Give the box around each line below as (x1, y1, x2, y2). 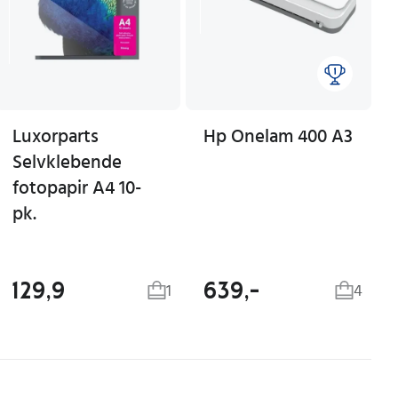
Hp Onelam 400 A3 (203, 127, 353, 146)
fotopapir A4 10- (12, 179, 141, 197)
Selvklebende (12, 153, 122, 171)
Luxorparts (12, 127, 99, 146)
